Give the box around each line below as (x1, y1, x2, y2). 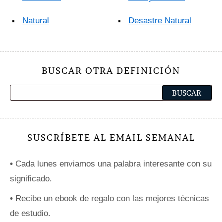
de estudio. (10, 209, 51, 218)
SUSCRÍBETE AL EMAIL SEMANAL (27, 132, 195, 143)
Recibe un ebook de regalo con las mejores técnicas (13, 194, 209, 203)
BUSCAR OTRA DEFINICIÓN (42, 65, 180, 76)
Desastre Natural (128, 16, 191, 25)
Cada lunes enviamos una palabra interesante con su (13, 159, 212, 168)
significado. (10, 174, 52, 183)
